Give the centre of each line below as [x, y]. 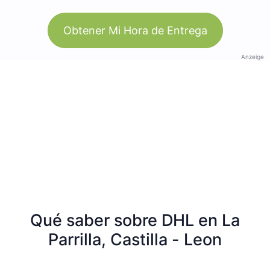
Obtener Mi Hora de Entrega [135, 30]
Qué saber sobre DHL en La [135, 220]
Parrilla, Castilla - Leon [135, 239]
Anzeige [253, 56]
